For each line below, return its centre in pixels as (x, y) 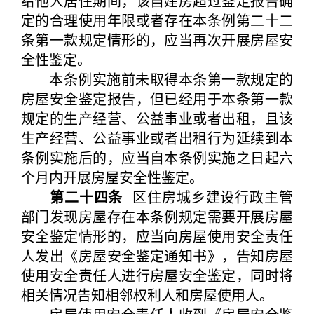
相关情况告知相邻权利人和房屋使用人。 (147, 295)
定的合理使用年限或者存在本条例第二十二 (157, 20)
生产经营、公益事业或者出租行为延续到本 (157, 138)
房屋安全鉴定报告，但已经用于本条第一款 (157, 98)
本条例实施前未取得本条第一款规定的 (157, 79)
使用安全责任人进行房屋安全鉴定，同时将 (157, 275)
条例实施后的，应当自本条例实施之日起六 (157, 157)
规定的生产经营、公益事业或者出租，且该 (157, 118)
